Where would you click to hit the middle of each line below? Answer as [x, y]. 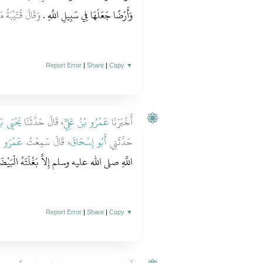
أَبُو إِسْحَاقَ [88, 142]
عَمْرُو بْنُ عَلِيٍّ [86, 122]
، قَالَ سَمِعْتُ [47, 142]
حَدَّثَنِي [120, 142]
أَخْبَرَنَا [121, 122]
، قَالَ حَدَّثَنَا [43, 122]
